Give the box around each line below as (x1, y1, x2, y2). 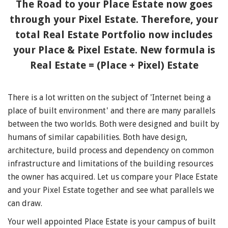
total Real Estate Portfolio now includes (15, 28, 213, 41)
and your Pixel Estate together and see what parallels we (8, 185, 214, 195)
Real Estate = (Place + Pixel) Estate (30, 59, 198, 72)
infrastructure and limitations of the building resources (8, 159, 213, 169)
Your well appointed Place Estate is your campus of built (8, 217, 216, 227)
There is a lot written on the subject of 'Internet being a (8, 93, 211, 103)
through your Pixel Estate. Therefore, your (10, 13, 218, 26)
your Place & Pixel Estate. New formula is (13, 44, 215, 56)
